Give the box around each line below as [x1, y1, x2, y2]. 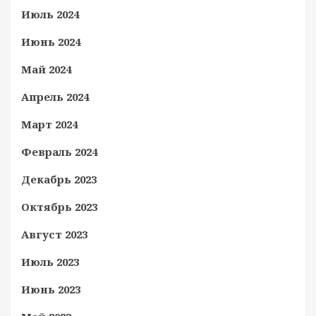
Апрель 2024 [21, 90, 89, 104]
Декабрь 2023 [21, 172, 97, 186]
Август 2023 [21, 227, 87, 241]
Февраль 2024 [21, 145, 97, 159]
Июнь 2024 [21, 35, 80, 49]
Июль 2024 [21, 7, 79, 21]
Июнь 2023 [21, 282, 80, 296]
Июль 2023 [21, 255, 79, 269]
